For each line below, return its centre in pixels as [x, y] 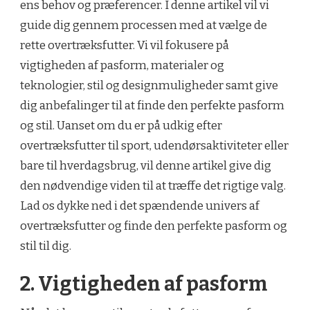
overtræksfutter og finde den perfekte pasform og [154, 226]
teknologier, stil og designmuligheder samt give [149, 85]
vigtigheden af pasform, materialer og [122, 65]
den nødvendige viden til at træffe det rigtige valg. [153, 185]
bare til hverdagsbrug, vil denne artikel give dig [146, 165]
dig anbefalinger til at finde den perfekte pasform [152, 105]
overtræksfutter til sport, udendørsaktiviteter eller [154, 145]
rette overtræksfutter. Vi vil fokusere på [125, 45]
